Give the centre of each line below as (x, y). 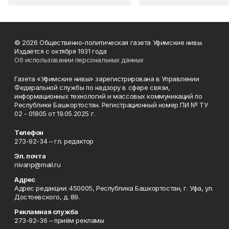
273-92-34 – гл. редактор (54, 141)
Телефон (29, 132)
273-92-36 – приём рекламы (59, 220)
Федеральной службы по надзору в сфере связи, (92, 87)
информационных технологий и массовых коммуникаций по (108, 96)
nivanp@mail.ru (38, 165)
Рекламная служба (46, 212)
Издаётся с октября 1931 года (61, 51)
